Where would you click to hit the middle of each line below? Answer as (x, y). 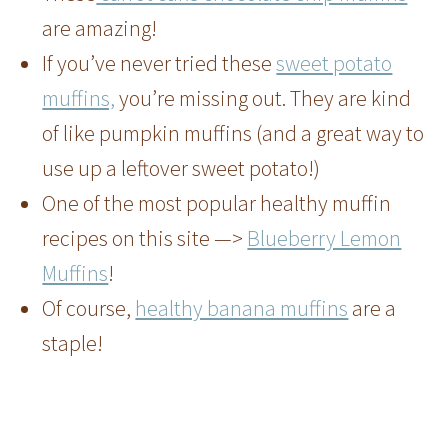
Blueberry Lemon (324, 238)
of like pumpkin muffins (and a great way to (233, 133)
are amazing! (100, 28)
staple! (73, 343)
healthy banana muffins (242, 308)
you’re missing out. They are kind (263, 98)
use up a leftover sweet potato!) (181, 168)
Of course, (89, 308)
